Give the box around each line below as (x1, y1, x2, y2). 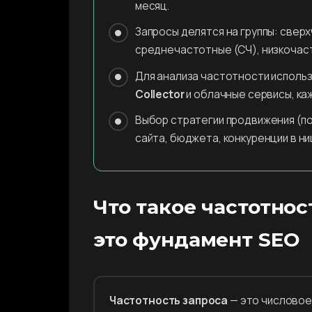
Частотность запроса (109, 293, 228, 309)
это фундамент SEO (93, 228, 300, 252)
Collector (134, 86, 185, 102)
